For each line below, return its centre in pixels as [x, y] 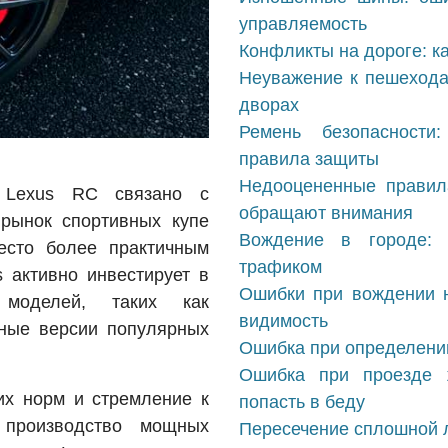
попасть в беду [302, 402]
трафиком [280, 267]
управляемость [303, 24]
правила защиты [309, 159]
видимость [283, 321]
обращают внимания [326, 213]
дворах [269, 105]
